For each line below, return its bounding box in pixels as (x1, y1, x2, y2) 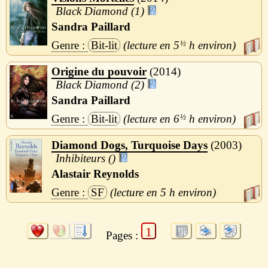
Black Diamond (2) (56, 78, 145, 91)
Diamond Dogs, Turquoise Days (51, 138, 208, 151)
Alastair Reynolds (51, 167, 139, 180)
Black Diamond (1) (56, 4, 145, 17)
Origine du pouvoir (51, 65, 147, 78)
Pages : (106, 229, 141, 242)
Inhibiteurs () (56, 151, 116, 165)
